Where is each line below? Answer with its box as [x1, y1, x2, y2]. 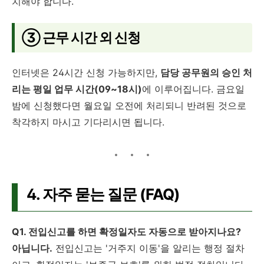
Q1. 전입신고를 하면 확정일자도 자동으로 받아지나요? [12, 225, 241, 237]
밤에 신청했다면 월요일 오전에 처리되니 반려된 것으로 [12, 99, 246, 111]
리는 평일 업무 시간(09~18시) [12, 82, 142, 95]
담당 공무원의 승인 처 [160, 66, 252, 78]
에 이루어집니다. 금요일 [142, 82, 245, 95]
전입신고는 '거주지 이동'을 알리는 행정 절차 [52, 242, 245, 254]
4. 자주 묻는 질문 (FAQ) [27, 184, 180, 203]
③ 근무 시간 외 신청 [22, 29, 140, 46]
